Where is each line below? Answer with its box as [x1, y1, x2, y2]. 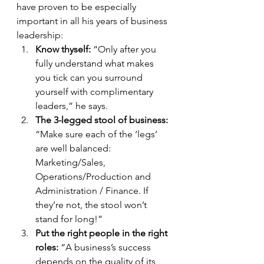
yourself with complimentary [35, 86, 156, 98]
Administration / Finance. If [35, 185, 151, 197]
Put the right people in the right [35, 227, 170, 239]
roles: [35, 242, 58, 253]
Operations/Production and [35, 171, 153, 183]
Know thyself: [35, 44, 93, 55]
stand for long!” [35, 213, 103, 225]
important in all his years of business [16, 15, 170, 27]
